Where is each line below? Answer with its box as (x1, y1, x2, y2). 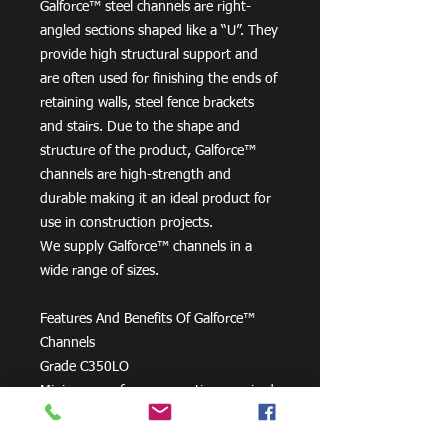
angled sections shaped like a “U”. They (40, 23, 278, 38)
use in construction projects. (40, 215, 213, 230)
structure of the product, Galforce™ (40, 143, 256, 158)
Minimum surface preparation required (40, 383, 274, 398)
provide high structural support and (40, 47, 258, 62)
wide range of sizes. (40, 263, 159, 278)
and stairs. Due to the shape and (40, 119, 240, 134)
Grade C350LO (40, 359, 129, 374)
